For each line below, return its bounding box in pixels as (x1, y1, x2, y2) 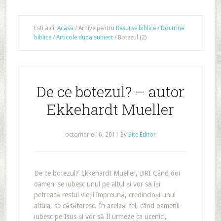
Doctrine (160, 25, 184, 32)
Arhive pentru (76, 25, 116, 32)
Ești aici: (34, 25, 57, 32)
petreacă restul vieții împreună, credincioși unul (34, 191, 176, 199)
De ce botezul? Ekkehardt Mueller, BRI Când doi (34, 169, 180, 177)
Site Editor (128, 131, 156, 138)
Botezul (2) (116, 34, 147, 41)
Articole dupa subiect (56, 34, 113, 41)
